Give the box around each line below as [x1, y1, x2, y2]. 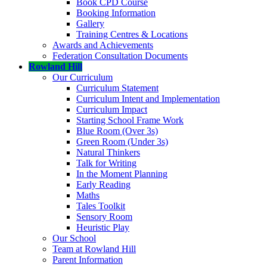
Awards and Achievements [52, 39, 153, 50]
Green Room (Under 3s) [76, 136, 168, 147]
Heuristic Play [76, 222, 129, 232]
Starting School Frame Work [76, 114, 184, 125]
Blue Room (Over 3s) [76, 125, 158, 136]
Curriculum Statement [76, 82, 159, 93]
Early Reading [76, 179, 131, 190]
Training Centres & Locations [76, 29, 188, 39]
